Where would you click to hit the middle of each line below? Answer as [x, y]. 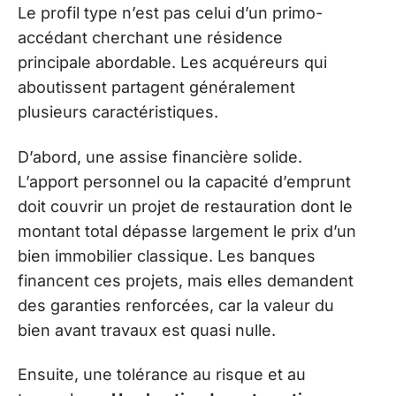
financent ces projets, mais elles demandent [186, 280]
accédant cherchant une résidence [150, 38]
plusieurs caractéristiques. [118, 112]
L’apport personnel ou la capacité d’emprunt [184, 181]
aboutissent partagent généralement [156, 88]
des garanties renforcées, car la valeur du [176, 305]
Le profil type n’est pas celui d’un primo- [170, 13]
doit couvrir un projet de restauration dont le [185, 206]
